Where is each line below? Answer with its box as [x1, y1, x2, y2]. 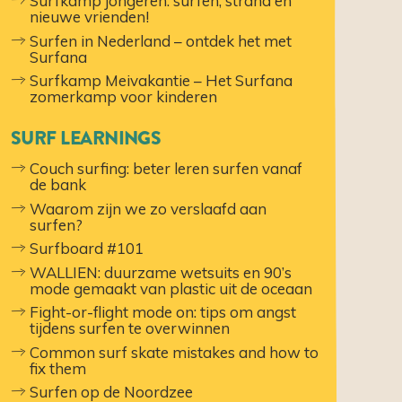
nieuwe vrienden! [30, 7, 150, 27]
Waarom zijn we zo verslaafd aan [30, 198, 267, 218]
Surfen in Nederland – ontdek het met [30, 31, 293, 50]
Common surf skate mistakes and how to [30, 342, 319, 362]
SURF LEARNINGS [10, 125, 162, 153]
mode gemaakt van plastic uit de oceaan [30, 278, 313, 298]
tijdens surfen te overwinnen [30, 319, 231, 337]
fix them [30, 358, 87, 378]
